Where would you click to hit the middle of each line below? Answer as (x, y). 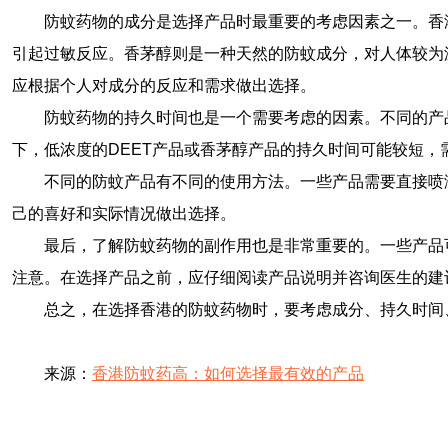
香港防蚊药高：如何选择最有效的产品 (228, 373)
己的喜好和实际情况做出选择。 (124, 213)
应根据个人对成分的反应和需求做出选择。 (164, 85)
